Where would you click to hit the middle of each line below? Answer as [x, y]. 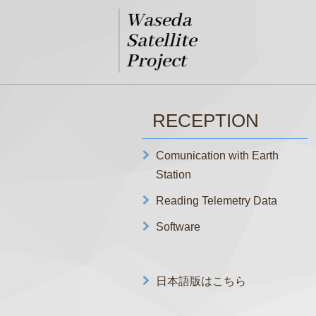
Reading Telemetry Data [216, 201]
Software [178, 227]
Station [173, 175]
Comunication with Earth [217, 156]
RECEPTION [205, 121]
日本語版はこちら [201, 281]
